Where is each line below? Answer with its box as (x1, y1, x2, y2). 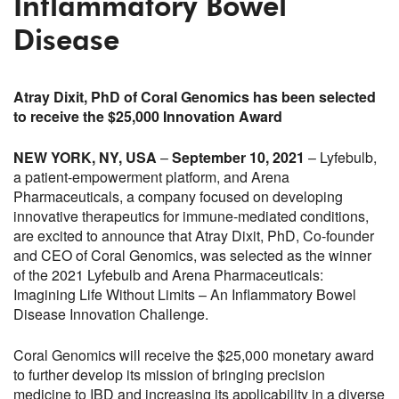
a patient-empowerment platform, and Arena (13, 167, 289, 187)
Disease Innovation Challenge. (13, 304, 208, 324)
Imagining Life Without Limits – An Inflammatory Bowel (13, 284, 356, 305)
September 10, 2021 (172, 147, 305, 167)
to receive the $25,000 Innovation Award (13, 106, 282, 126)
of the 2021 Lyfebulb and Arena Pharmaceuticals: (13, 265, 323, 285)
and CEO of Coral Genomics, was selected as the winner (13, 245, 371, 265)
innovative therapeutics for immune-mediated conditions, (13, 206, 369, 226)
